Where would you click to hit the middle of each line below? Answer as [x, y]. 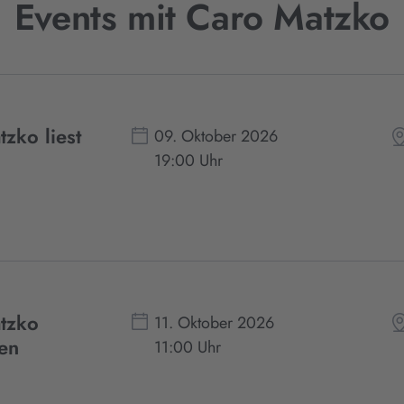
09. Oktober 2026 [216, 137]
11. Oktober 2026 [215, 322]
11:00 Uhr [188, 347]
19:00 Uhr [189, 161]
